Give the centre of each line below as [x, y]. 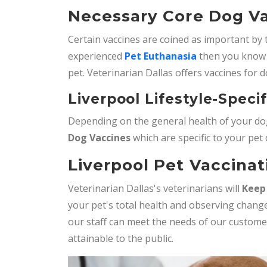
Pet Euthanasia [161, 56]
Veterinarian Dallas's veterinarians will [155, 189]
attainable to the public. [122, 239]
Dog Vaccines [99, 138]
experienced [96, 56]
